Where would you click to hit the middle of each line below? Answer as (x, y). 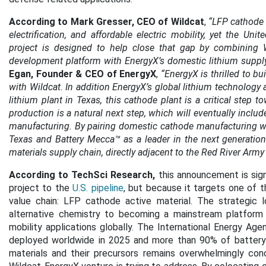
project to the (41, 188)
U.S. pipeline (98, 188)
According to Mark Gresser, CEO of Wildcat (107, 22)
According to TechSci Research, (82, 175)
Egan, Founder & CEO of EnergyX (83, 74)
